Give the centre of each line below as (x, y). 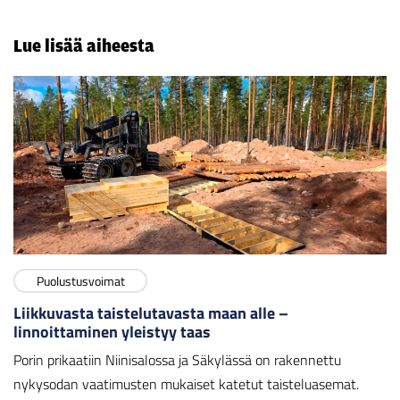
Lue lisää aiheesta (84, 46)
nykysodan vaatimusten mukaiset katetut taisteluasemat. (186, 384)
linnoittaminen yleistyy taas (112, 332)
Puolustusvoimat (80, 280)
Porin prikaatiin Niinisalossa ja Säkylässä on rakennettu (177, 360)
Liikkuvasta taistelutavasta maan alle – (151, 313)
